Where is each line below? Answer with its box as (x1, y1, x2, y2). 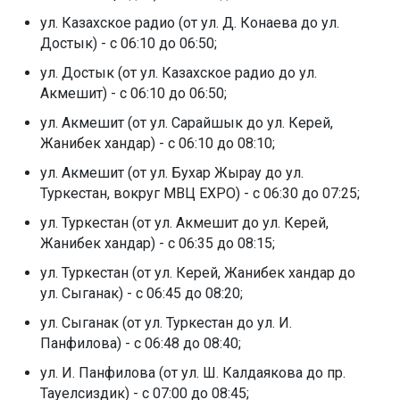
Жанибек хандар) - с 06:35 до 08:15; (40, 234, 275, 252)
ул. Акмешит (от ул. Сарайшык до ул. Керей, (40, 113, 333, 131)
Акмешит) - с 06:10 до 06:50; (40, 84, 227, 102)
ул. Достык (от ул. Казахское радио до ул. (40, 63, 317, 81)
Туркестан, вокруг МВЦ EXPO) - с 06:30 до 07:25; (40, 184, 360, 202)
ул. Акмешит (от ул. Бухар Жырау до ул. (40, 163, 304, 181)
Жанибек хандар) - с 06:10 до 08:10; (40, 134, 275, 152)
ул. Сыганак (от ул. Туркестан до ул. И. (40, 313, 292, 331)
